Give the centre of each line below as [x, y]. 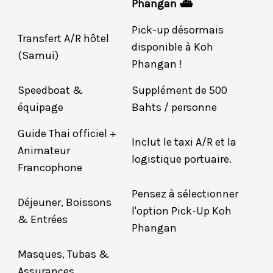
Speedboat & [50, 90]
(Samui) [38, 56]
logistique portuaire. [182, 159]
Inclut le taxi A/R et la [184, 142]
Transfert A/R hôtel [63, 39]
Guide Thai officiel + [67, 134]
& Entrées [43, 220]
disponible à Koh [172, 47]
